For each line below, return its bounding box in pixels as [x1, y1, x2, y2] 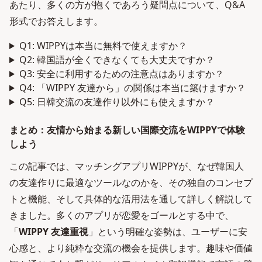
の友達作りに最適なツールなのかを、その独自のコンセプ [9, 176, 253, 189]
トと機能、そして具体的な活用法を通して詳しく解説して [9, 192, 253, 205]
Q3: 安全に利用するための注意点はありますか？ [19, 67, 224, 80]
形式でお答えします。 [9, 15, 103, 27]
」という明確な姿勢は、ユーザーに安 [88, 225, 247, 238]
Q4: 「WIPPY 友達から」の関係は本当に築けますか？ [19, 81, 246, 94]
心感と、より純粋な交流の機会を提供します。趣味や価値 [9, 242, 253, 254]
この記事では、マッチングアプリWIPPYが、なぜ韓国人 [9, 160, 244, 173]
